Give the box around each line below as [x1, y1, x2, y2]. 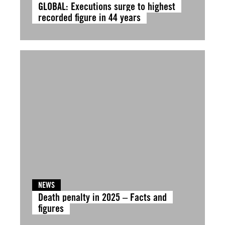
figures [38, 202, 64, 214]
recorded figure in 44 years [38, 11, 141, 24]
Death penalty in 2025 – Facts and [38, 191, 167, 203]
